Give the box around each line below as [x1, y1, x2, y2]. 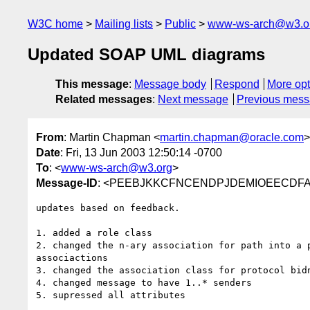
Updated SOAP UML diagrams [28, 45, 265, 64]
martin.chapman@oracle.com [160, 131, 304, 143]
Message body [134, 78, 206, 91]
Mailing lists [95, 18, 153, 30]
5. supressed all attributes [36, 289, 185, 300]
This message [55, 78, 129, 91]
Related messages [55, 93, 152, 106]
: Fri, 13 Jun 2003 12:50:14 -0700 [60, 146, 222, 158]
